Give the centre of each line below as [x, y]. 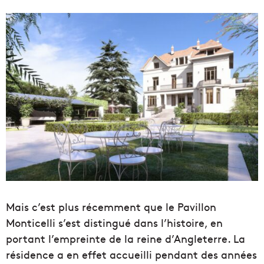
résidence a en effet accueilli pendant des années [131, 254]
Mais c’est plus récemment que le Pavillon [111, 206]
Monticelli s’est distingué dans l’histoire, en [114, 222]
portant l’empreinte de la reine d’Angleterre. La [126, 238]
